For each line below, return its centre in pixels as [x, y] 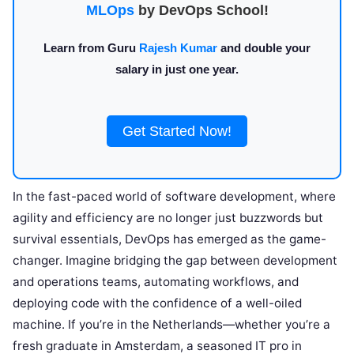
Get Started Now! [177, 131]
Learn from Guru [91, 48]
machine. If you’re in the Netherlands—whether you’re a [171, 324]
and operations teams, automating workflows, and [156, 282]
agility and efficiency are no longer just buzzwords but [168, 218]
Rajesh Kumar [178, 48]
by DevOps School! [201, 10]
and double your [264, 48]
